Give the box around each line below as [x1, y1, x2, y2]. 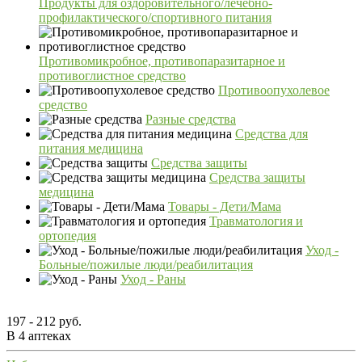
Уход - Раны [120, 271, 186, 286]
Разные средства [145, 112, 236, 126]
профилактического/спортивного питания [39, 10, 271, 24]
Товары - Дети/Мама [168, 199, 281, 213]
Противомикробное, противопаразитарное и [39, 53, 285, 68]
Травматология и [209, 213, 303, 228]
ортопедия [39, 228, 96, 242]
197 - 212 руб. [6, 314, 82, 328]
